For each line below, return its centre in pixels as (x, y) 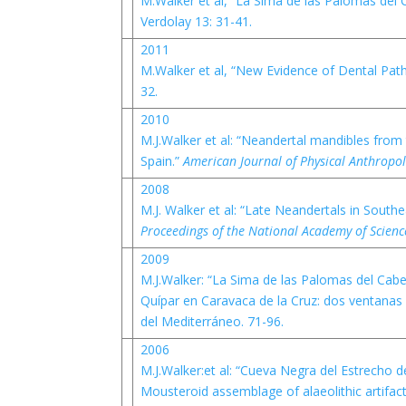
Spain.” (161, 161)
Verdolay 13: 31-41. (196, 21)
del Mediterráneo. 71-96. (212, 321)
